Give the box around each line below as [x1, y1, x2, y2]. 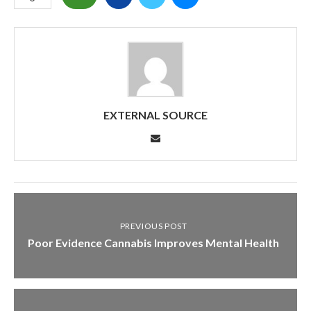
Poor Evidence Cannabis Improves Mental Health [28, 235, 279, 249]
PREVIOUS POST [119, 220, 187, 231]
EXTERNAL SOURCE [103, 108, 208, 121]
